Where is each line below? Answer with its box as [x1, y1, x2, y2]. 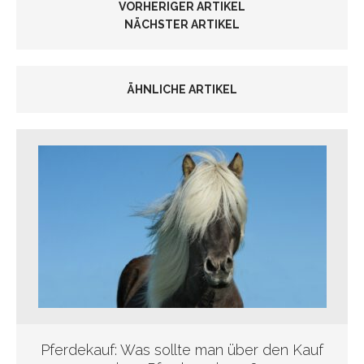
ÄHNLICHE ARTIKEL [127, 82, 237, 96]
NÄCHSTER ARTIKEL [124, 17, 240, 31]
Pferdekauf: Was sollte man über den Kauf [41, 340, 323, 358]
